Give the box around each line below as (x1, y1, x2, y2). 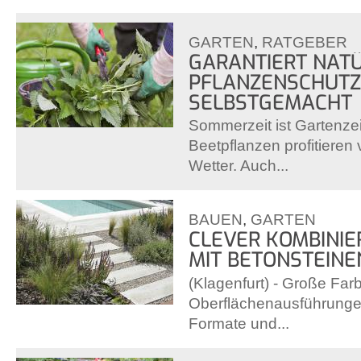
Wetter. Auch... (189, 157, 288, 175)
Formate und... (189, 314, 289, 332)
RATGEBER (262, 33, 347, 51)
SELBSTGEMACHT (189, 89, 352, 116)
